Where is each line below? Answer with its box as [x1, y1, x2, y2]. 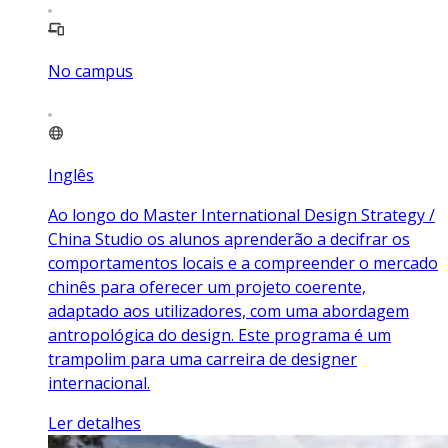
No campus [48, 59, 133, 82]
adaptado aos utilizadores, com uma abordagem [48, 299, 409, 322]
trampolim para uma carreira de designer [48, 347, 357, 370]
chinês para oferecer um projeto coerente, [48, 275, 366, 298]
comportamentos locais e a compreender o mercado [48, 251, 438, 274]
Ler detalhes [48, 411, 141, 434]
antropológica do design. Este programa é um [48, 323, 391, 346]
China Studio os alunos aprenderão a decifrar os [48, 227, 410, 250]
